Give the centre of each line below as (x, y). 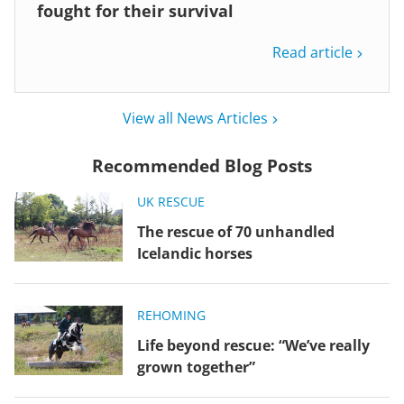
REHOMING (171, 315)
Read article (312, 52)
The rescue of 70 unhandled (236, 231)
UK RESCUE (171, 201)
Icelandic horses (195, 253)
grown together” (196, 367)
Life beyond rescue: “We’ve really (253, 345)
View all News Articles (195, 118)
